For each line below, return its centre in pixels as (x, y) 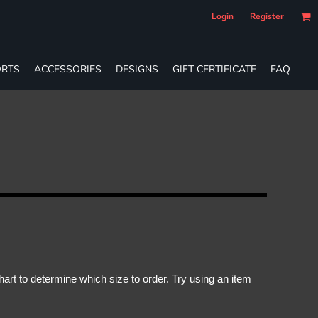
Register (267, 16)
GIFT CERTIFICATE (214, 69)
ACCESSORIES (68, 69)
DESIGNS (137, 69)
